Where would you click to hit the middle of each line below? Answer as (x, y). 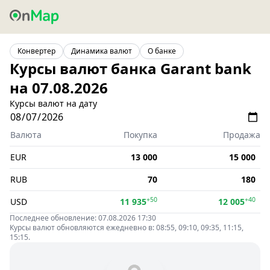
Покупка (140, 135)
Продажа (242, 135)
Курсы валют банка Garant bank (130, 68)
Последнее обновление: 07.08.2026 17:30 (83, 218)
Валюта (26, 135)
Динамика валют (102, 51)
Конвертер (36, 51)
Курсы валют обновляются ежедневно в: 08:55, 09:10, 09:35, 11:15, (127, 228)
